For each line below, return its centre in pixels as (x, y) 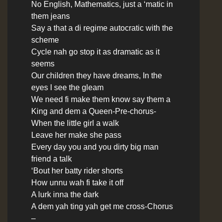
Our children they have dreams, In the (97, 75)
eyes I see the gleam (67, 87)
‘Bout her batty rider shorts (77, 170)
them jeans (51, 16)
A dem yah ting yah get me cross (88, 206)
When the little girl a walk (75, 123)
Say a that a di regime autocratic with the (102, 28)
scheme (45, 40)
